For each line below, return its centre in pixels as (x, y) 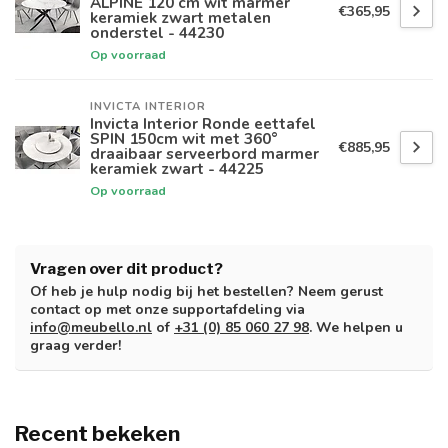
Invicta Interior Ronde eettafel (203, 124)
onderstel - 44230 (157, 33)
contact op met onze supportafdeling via (167, 310)
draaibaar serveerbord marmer (204, 154)
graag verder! (75, 346)
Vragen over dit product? (126, 269)
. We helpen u (356, 328)
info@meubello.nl (91, 328)
